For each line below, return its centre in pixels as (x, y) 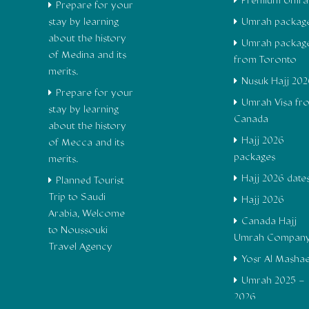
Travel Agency (80, 247)
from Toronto (265, 60)
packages (254, 157)
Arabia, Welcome (87, 214)
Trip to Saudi (77, 197)
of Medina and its (87, 55)
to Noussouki (78, 230)
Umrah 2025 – (273, 281)
